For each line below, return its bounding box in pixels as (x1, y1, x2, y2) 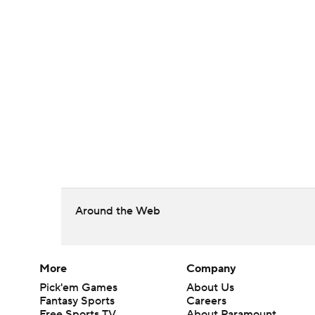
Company (186, 262, 237, 276)
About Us (186, 281, 235, 295)
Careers (186, 294, 227, 309)
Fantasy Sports (39, 294, 115, 309)
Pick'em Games (39, 281, 117, 295)
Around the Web (75, 204, 160, 219)
